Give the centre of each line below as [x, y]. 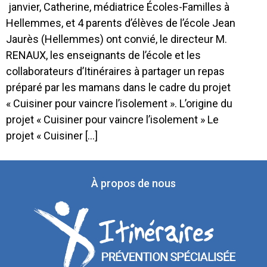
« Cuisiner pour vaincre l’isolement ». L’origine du [119, 103]
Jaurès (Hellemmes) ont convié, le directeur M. [117, 39]
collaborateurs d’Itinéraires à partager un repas [115, 71]
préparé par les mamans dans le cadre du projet [118, 87]
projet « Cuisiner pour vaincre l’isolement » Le [112, 119]
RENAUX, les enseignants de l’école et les [103, 55]
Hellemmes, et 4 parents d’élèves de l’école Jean [121, 23]
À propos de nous [133, 183]
